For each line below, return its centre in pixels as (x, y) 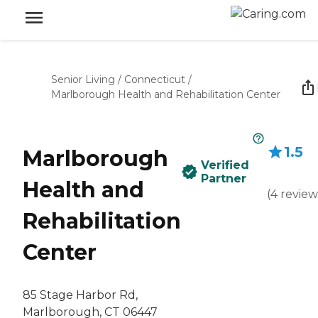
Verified (225, 165)
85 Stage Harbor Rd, (80, 295)
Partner (224, 179)
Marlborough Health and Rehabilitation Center (166, 94)
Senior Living (83, 79)
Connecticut (155, 79)
